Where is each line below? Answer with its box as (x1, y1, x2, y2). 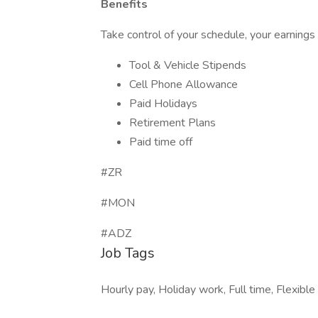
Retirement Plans (129, 115, 216, 131)
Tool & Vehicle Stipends (129, 57, 246, 73)
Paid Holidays (129, 96, 197, 111)
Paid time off (129, 134, 192, 150)
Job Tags (101, 243, 155, 263)
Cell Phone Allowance (129, 77, 238, 92)
